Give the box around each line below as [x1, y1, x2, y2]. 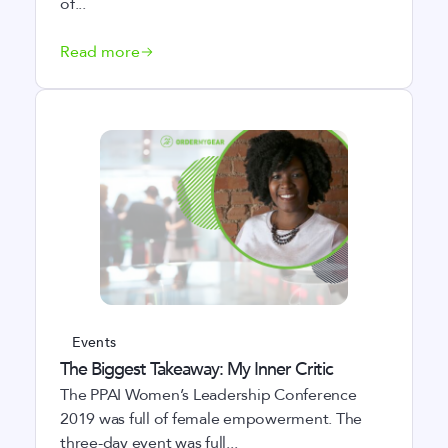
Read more [60, 41, 140, 63]
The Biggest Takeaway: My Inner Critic [60, 357, 333, 382]
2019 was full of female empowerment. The [60, 408, 362, 430]
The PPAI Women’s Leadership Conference [60, 384, 357, 406]
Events [72, 333, 116, 352]
